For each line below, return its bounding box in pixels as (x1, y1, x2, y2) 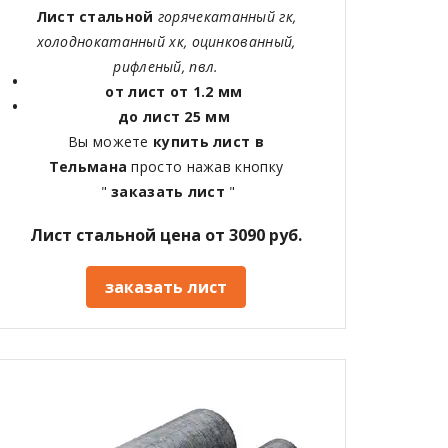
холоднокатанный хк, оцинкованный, (36, 32, 296, 52)
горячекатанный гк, (157, 7, 297, 27)
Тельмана (48, 157, 132, 177)
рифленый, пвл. (113, 57, 219, 77)
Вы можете (68, 132, 153, 152)
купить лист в (153, 132, 264, 152)
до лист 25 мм (118, 107, 230, 127)
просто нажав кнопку (131, 157, 284, 177)
